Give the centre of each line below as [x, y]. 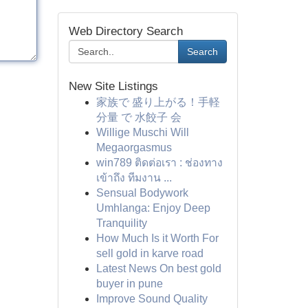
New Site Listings [113, 86]
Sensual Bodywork [142, 193]
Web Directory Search [125, 31]
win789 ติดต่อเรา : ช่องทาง [159, 163]
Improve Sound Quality [152, 299]
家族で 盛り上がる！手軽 [158, 102]
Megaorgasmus [134, 147]
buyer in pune [129, 284]
